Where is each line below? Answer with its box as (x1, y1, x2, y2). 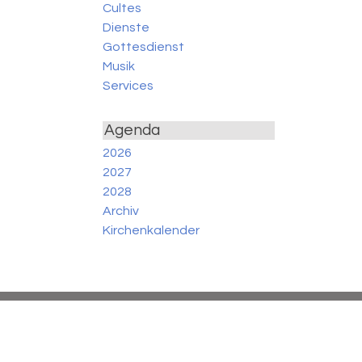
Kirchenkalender (103, 223, 200, 237)
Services (103, 79, 154, 93)
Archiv (103, 204, 140, 217)
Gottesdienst (103, 40, 185, 54)
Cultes (103, 2, 142, 15)
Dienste (103, 21, 150, 35)
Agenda (104, 122, 161, 139)
